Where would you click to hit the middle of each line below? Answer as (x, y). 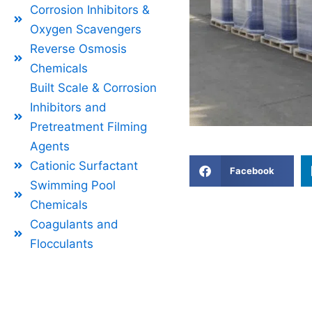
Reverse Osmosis (78, 48)
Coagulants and (74, 224)
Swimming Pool (72, 185)
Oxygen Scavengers (85, 29)
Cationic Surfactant (84, 165)
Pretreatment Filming (88, 126)
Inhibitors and (68, 107)
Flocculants (61, 243)
